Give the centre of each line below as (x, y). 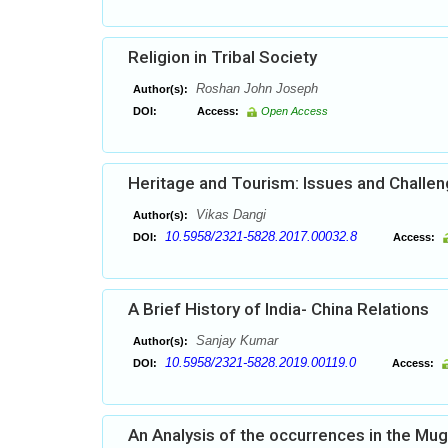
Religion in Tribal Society (222, 57)
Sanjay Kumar (235, 340)
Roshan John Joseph (255, 88)
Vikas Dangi (229, 214)
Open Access (294, 111)
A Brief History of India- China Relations (278, 309)
